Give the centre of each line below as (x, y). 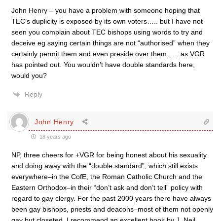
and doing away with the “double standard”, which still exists (105, 166)
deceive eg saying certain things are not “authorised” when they (110, 43)
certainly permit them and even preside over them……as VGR (108, 54)
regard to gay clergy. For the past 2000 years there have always (111, 198)
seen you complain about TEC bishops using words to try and (107, 32)
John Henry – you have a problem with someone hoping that (106, 10)
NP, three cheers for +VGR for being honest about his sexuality (109, 155)
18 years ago (55, 137)
